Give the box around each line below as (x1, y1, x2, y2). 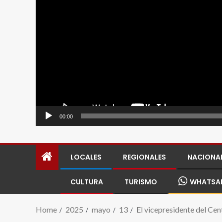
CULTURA (70, 176, 103, 187)
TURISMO (124, 176, 157, 187)
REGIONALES (123, 152, 166, 162)
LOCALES (70, 152, 102, 162)
